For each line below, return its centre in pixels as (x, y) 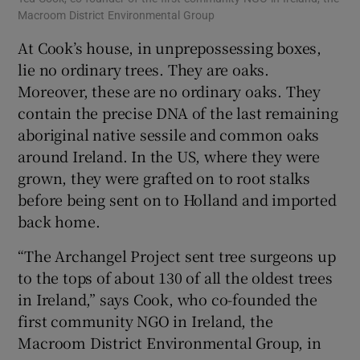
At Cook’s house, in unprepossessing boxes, (170, 47)
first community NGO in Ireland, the (145, 320)
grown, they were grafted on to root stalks (164, 177)
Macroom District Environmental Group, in (170, 342)
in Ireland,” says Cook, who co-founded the (168, 299)
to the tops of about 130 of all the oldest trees (175, 277)
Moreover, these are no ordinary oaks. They (170, 90)
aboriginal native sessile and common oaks (169, 134)
